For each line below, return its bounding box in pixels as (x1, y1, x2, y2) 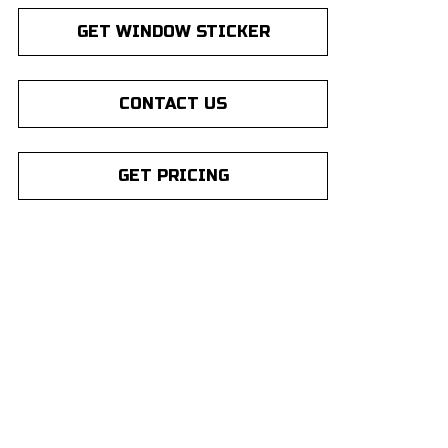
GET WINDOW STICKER (76, 22, 270, 41)
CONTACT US (119, 94, 227, 113)
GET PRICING (117, 166, 229, 185)
